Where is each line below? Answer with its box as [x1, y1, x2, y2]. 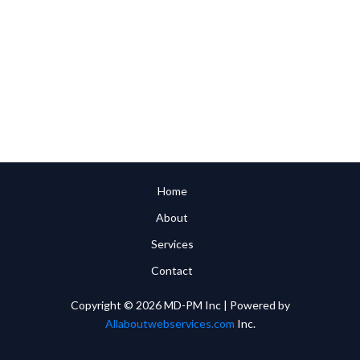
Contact [151, 264, 193, 277]
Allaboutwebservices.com [104, 317, 235, 330]
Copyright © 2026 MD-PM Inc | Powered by [70, 298, 290, 312]
